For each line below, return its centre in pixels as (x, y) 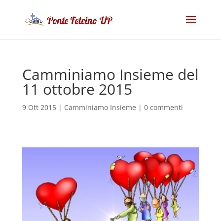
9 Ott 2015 (39, 107)
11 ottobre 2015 (77, 89)
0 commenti (163, 107)
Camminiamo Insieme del (110, 74)
